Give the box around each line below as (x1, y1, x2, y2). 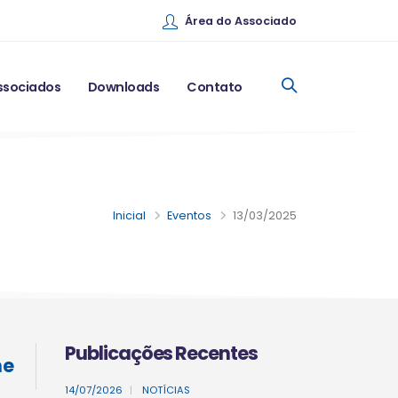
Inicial (113, 208, 146, 223)
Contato (187, 78, 243, 96)
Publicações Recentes (65, 340, 258, 366)
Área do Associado (185, 13, 297, 28)
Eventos (167, 208, 211, 223)
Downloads (87, 78, 160, 96)
